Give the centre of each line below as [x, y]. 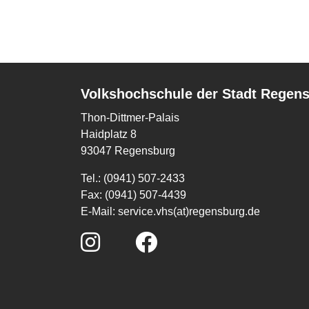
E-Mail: [99, 211]
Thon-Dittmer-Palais [131, 118]
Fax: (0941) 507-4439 [135, 195]
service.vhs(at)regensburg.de [189, 211]
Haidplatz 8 [110, 134]
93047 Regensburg [128, 151]
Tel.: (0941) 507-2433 [133, 178]
